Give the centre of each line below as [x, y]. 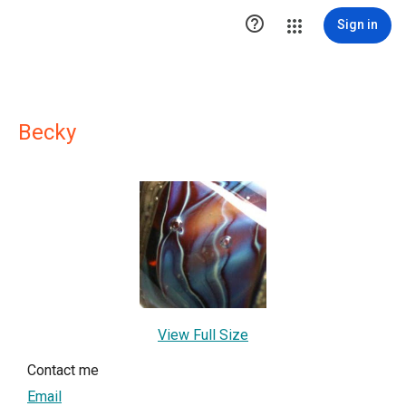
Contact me [63, 370]
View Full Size [203, 335]
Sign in [358, 24]
